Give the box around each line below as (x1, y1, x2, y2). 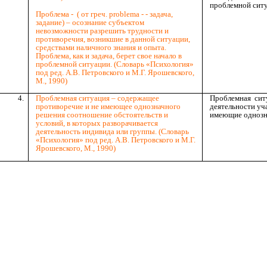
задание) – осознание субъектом (35, 17, 144, 27)
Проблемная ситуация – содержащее (35, 93, 159, 103)
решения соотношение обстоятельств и (35, 110, 168, 119)
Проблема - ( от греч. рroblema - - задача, (35, 9, 173, 18)
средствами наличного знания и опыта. (35, 42, 166, 52)
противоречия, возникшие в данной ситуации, (35, 34, 190, 44)
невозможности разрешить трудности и (35, 26, 169, 35)
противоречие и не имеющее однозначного (35, 101, 181, 111)
